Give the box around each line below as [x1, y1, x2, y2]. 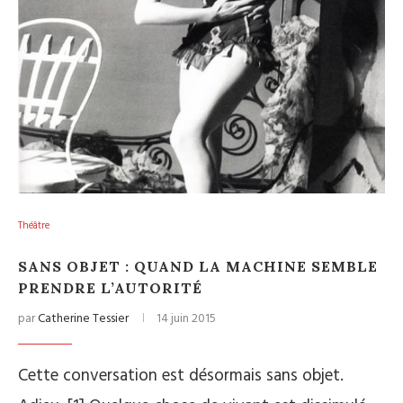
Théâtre [18, 218, 49, 234]
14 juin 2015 [157, 309, 216, 329]
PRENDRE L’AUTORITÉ [18, 279, 202, 297]
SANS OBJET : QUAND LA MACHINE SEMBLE [18, 257, 378, 275]
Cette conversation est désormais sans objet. [18, 363, 344, 390]
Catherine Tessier [38, 309, 129, 329]
